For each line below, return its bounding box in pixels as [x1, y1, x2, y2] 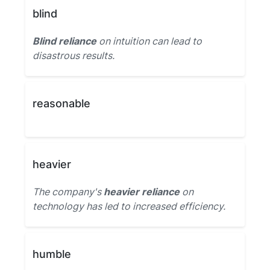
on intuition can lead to [96, 35, 202, 47]
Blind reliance [33, 35, 96, 47]
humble [33, 248, 71, 260]
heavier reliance [104, 186, 180, 198]
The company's [33, 186, 104, 198]
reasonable [33, 97, 90, 110]
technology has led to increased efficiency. [33, 200, 225, 212]
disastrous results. [33, 49, 115, 61]
